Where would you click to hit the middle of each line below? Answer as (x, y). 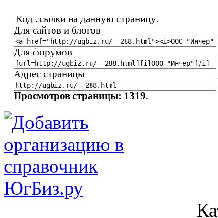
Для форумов (43, 52)
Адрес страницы (49, 74)
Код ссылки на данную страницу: (86, 19)
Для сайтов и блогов (57, 30)
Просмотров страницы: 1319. (81, 96)
